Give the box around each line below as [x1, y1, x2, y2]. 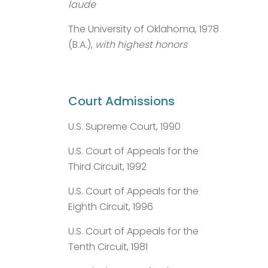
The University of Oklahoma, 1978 [68, 22, 219, 36]
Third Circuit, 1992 [68, 159, 147, 173]
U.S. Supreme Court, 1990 [68, 119, 181, 133]
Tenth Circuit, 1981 [68, 239, 148, 254]
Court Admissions [68, 92, 175, 109]
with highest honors [95, 37, 187, 51]
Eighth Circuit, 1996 [68, 199, 153, 214]
